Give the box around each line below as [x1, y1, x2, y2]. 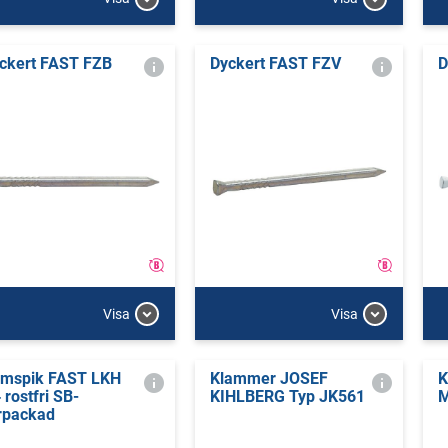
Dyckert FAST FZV [209, 53, 341, 73]
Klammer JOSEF [209, 369, 328, 388]
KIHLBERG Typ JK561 [209, 387, 365, 406]
